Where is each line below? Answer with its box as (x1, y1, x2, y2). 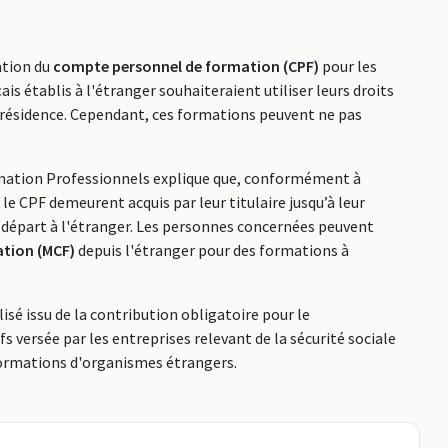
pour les (319, 56, 377, 76)
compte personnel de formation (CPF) (53, 56, 319, 76)
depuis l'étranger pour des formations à (75, 240, 349, 260)
